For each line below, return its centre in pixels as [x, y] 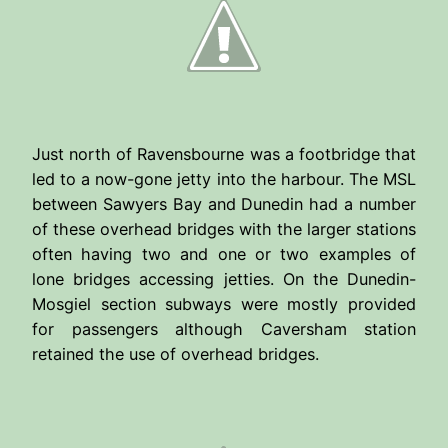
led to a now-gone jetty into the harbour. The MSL [224, 179]
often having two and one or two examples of [224, 254]
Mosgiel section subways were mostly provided [224, 304]
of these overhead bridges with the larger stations [224, 229]
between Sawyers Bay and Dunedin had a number [224, 204]
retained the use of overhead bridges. [175, 354]
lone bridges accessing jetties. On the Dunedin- [224, 279]
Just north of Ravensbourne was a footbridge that [224, 154]
